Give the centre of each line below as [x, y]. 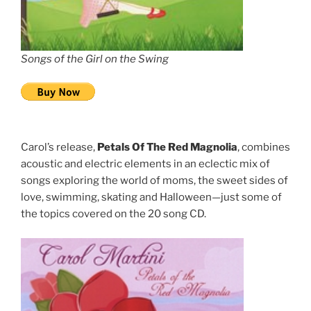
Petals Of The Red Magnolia [167, 148]
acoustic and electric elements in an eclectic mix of [145, 164]
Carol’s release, [59, 148]
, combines [264, 148]
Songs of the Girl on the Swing [95, 59]
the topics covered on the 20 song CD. [114, 214]
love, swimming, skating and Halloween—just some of [151, 197]
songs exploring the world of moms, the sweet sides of [154, 181]
